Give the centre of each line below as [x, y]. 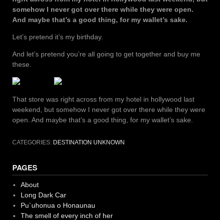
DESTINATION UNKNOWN [89, 142]
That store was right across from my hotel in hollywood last [103, 99]
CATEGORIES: [33, 142]
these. [22, 64]
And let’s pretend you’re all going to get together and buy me [106, 54]
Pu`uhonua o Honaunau [58, 205]
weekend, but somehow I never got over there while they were [109, 109]
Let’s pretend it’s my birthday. [58, 37]
